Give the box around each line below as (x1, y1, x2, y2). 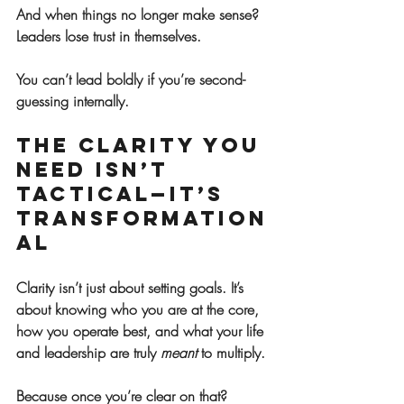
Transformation (16, 206, 268, 232)
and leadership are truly (16, 343, 161, 363)
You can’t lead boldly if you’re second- (16, 69, 245, 90)
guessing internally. (16, 91, 129, 112)
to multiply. (197, 343, 265, 363)
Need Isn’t (16, 157, 178, 183)
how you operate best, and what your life (16, 321, 268, 342)
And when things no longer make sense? (16, 5, 263, 25)
